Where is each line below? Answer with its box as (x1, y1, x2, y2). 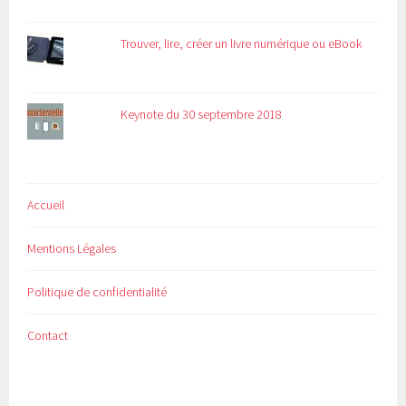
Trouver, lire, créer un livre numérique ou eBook (121, 35, 362, 53)
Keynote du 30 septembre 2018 (121, 106, 283, 123)
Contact (27, 327, 69, 344)
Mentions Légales (27, 240, 117, 257)
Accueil (27, 197, 65, 214)
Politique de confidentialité (27, 284, 168, 301)
